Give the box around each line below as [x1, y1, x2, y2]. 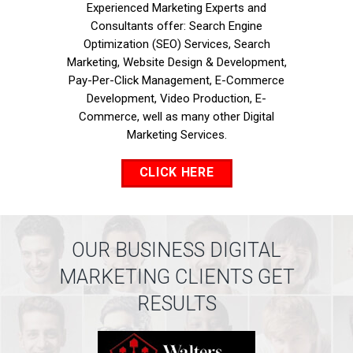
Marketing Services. [126, 128, 227, 142]
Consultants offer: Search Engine [91, 19, 262, 33]
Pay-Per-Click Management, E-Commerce [69, 73, 284, 87]
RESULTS [136, 292, 217, 315]
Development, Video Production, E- [87, 91, 266, 106]
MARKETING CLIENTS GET [58, 266, 295, 288]
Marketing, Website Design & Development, [66, 55, 287, 69]
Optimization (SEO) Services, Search [83, 37, 270, 51]
